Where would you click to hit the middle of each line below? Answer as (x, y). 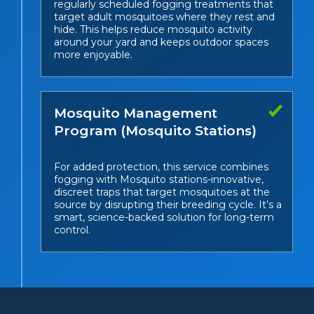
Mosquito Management (136, 114)
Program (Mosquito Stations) (155, 131)
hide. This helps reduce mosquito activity (153, 30)
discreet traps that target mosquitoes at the (162, 192)
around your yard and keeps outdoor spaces (161, 42)
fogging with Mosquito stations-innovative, (159, 180)
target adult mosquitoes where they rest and (164, 17)
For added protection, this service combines (161, 167)
